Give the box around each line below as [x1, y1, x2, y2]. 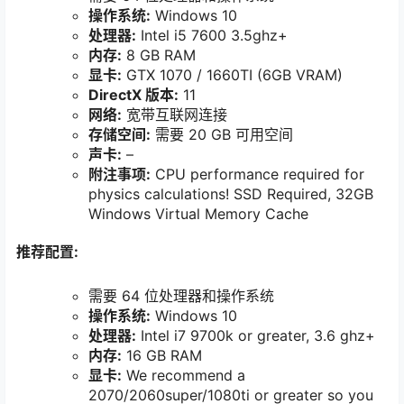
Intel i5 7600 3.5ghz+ [136, 25, 288, 44]
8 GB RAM [122, 45, 196, 64]
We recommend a [122, 366, 245, 385]
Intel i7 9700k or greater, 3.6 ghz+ [136, 326, 375, 345]
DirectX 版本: [88, 85, 179, 104]
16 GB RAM [122, 346, 202, 365]
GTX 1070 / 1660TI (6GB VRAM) [122, 65, 343, 84]
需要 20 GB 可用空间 [151, 124, 293, 143]
